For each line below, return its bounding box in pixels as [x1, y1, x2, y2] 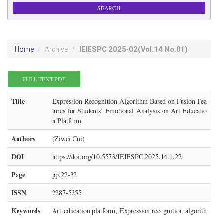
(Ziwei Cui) [52, 134, 85, 143]
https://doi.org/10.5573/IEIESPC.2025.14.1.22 [52, 152, 182, 161]
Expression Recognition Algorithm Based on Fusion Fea [52, 96, 207, 106]
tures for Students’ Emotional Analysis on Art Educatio [52, 106, 207, 115]
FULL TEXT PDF [22, 75, 66, 83]
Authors [11, 133, 35, 144]
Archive [45, 45, 68, 53]
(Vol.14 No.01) [138, 45, 188, 54]
